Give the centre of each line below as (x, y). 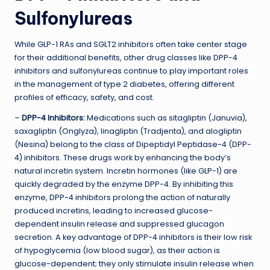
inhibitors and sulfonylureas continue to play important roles (131, 71)
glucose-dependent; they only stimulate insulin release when (134, 263)
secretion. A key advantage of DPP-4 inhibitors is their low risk (133, 237)
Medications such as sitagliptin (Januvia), (166, 118)
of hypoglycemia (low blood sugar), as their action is (117, 250)
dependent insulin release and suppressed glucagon (119, 224)
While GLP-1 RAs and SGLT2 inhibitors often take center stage (131, 44)
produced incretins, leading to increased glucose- (114, 210)
